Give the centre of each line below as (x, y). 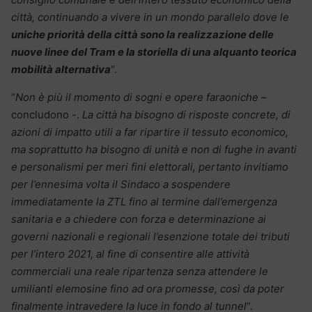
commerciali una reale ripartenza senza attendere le (140, 271)
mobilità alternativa (61, 69)
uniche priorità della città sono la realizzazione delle (142, 34)
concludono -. (47, 114)
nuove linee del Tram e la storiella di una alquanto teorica (154, 52)
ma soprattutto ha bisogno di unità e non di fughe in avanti (154, 149)
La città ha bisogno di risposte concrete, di (186, 114)
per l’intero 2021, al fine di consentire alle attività (130, 253)
